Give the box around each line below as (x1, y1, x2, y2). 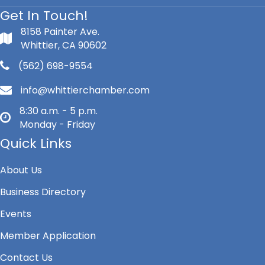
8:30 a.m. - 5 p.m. (20, 104, 98, 118)
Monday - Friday (20, 117, 95, 131)
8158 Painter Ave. (21, 24, 99, 38)
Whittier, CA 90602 (21, 38, 106, 52)
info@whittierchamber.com (21, 83, 150, 97)
